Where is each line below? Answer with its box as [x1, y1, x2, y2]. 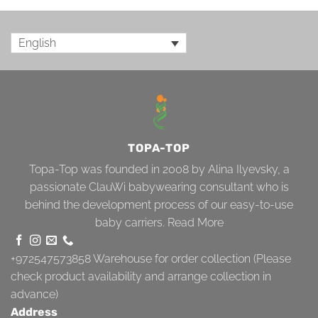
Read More [167, 216, 224, 230]
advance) [11, 287, 58, 302]
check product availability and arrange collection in [11, 270, 271, 284]
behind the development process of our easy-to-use [25, 198, 293, 212]
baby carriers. [94, 216, 168, 230]
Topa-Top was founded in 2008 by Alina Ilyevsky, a [28, 163, 290, 177]
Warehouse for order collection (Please [91, 252, 291, 266]
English [18, 36, 56, 50]
